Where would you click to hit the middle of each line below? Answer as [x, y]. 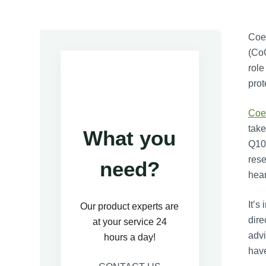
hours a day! [129, 237]
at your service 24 [129, 222]
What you [130, 138]
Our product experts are [130, 207]
